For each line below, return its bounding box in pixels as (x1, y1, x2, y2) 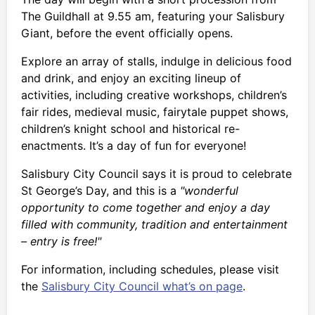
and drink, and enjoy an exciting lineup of (21, 71, 241, 86)
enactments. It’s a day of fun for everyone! (21, 139, 246, 153)
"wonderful (180, 184, 238, 198)
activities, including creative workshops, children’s (21, 88, 287, 103)
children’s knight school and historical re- (21, 122, 240, 136)
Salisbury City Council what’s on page (41, 279, 243, 294)
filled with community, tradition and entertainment (21, 217, 288, 232)
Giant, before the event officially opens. (21, 26, 233, 41)
